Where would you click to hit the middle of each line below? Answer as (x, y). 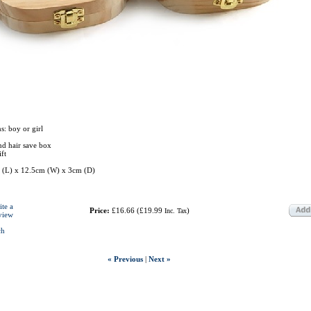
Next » (159, 259)
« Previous (125, 259)
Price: (99, 210)
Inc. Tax (175, 211)
